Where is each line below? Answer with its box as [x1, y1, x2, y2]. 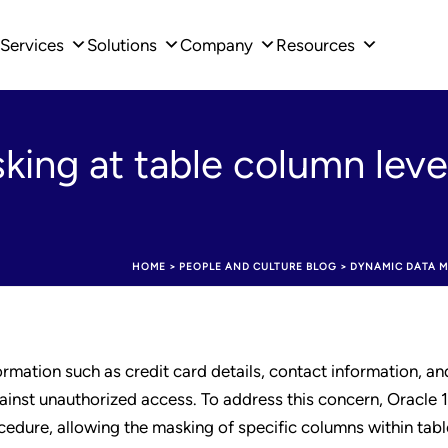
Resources [276, 35, 355, 55]
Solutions [87, 35, 157, 55]
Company [180, 35, 253, 55]
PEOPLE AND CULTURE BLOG [179, 260, 337, 273]
